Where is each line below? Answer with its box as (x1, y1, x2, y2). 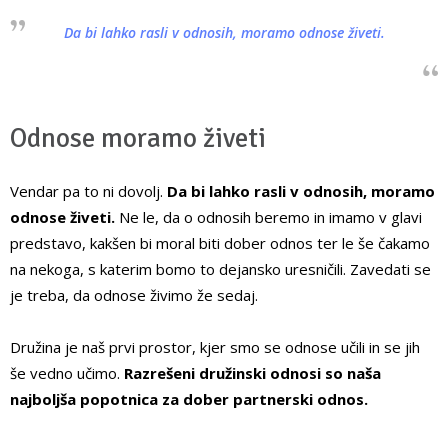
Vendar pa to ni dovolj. (10, 181, 167, 202)
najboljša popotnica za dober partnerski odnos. (10, 389, 368, 410)
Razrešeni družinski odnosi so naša (124, 363, 381, 384)
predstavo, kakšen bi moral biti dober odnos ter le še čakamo (10, 233, 430, 254)
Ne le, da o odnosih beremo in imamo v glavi (115, 207, 422, 228)
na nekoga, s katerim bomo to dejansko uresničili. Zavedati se (10, 259, 431, 280)
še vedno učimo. (10, 363, 124, 384)
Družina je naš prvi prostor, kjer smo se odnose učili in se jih (10, 337, 420, 358)
